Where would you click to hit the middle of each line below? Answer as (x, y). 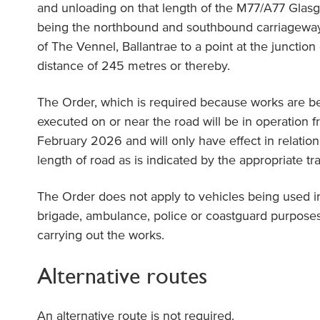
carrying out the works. (101, 235)
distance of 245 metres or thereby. (134, 66)
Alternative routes (122, 276)
